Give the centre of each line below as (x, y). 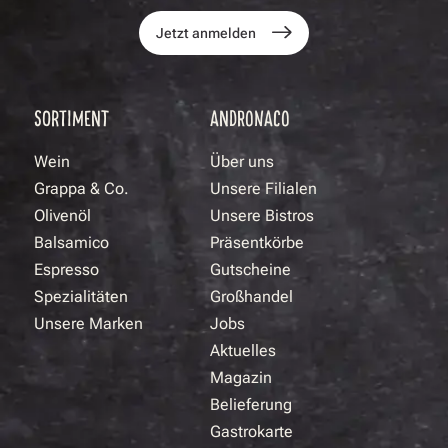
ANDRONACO (250, 117)
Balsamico (71, 243)
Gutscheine (251, 270)
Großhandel (252, 297)
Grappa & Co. (81, 189)
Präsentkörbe (257, 243)
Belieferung (251, 405)
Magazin (241, 378)
